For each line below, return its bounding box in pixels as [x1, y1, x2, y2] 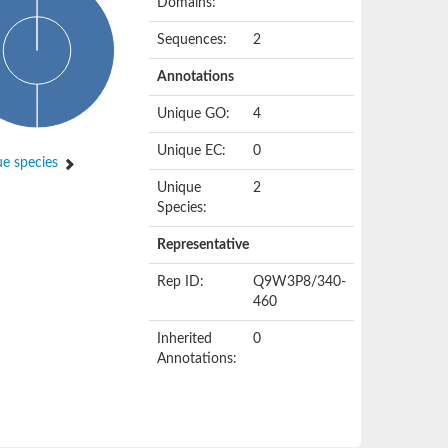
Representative [157, 238, 250, 252]
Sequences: [157, 33, 228, 47]
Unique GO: [157, 107, 231, 121]
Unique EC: [157, 144, 227, 158]
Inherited [157, 332, 213, 346]
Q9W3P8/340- [253, 275, 347, 289]
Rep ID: [157, 275, 205, 289]
